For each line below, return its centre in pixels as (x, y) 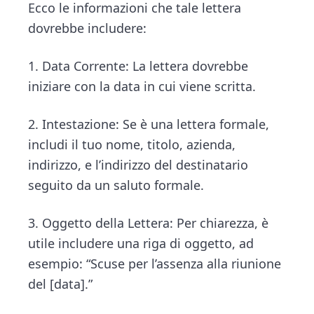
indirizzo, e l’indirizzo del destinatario (138, 164)
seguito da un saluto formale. (116, 185)
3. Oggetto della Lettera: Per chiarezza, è (149, 223)
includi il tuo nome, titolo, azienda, (132, 144)
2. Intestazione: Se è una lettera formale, (149, 124)
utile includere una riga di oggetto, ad (141, 243)
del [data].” (61, 284)
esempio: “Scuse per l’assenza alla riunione (155, 263)
